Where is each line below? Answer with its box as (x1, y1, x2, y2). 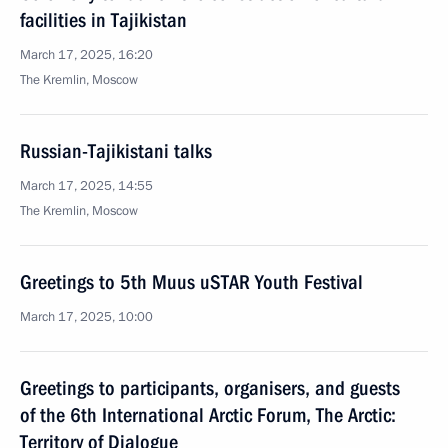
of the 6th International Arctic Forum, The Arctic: (20, 403, 396, 427)
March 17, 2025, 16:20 (20, 46, 153, 64)
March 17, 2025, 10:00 (20, 308, 153, 326)
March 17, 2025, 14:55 (20, 177, 153, 195)
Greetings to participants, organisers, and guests (20, 376, 400, 400)
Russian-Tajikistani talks (20, 139, 212, 163)
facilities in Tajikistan (20, 8, 187, 32)
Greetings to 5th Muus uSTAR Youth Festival (20, 270, 363, 294)
